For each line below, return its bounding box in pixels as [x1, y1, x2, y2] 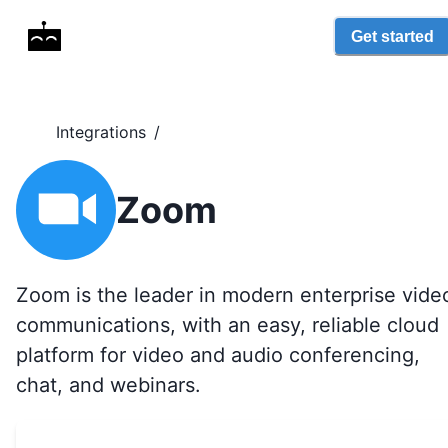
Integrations [56, 122, 146, 142]
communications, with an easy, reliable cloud [16, 313, 439, 337]
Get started [351, 27, 434, 45]
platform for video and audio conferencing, [16, 343, 420, 367]
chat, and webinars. [16, 373, 201, 397]
